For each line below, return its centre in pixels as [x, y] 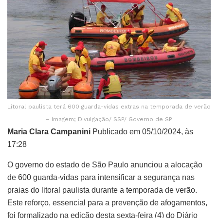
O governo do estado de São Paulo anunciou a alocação [105, 165]
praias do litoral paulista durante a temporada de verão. [102, 190]
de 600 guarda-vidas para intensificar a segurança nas [101, 178]
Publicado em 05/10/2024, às [142, 132]
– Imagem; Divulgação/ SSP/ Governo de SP [109, 119]
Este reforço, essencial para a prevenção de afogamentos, [107, 203]
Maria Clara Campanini [49, 132]
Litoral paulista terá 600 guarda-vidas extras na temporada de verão [109, 107]
